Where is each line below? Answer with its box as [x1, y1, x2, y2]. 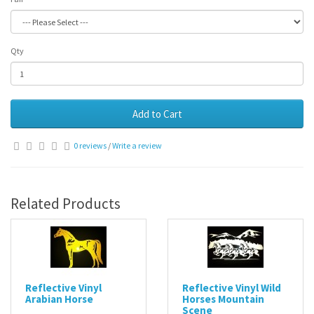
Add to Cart [132, 107, 182, 121]
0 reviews [74, 140, 107, 151]
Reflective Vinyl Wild [182, 281, 281, 294]
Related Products [11, 194, 121, 213]
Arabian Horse [25, 292, 93, 306]
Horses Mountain [182, 292, 264, 306]
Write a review [112, 140, 162, 151]
